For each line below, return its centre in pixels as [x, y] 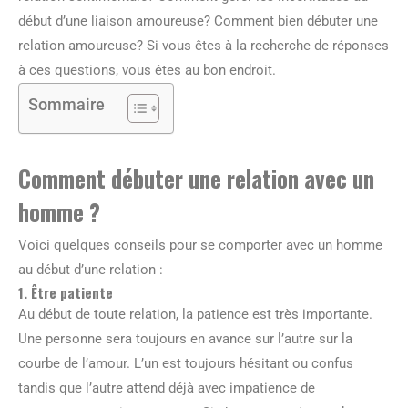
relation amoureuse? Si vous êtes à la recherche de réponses [204, 46]
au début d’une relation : [91, 270]
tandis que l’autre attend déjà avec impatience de [167, 388]
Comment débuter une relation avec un [196, 178]
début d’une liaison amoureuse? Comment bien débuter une [198, 21]
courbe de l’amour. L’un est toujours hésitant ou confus [186, 363]
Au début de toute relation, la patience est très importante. [195, 314]
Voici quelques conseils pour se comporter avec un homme [200, 245]
